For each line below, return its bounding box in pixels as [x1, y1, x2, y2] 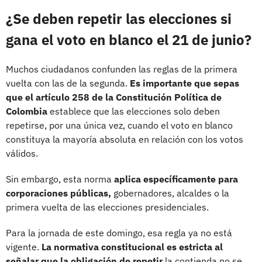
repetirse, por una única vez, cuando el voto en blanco [6, 119, 233, 131]
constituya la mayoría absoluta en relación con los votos [6, 133, 243, 145]
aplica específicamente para [114, 173, 238, 185]
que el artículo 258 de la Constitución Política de [6, 91, 222, 103]
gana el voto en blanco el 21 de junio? [6, 30, 251, 49]
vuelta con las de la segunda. [6, 77, 130, 89]
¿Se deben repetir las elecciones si [6, 9, 232, 28]
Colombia [6, 105, 47, 117]
